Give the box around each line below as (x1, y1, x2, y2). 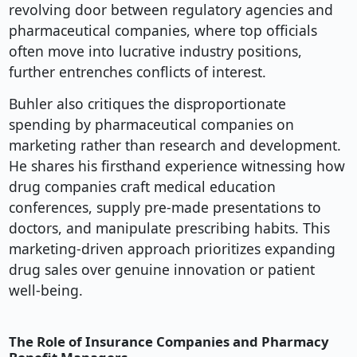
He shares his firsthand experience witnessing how (8, 156, 345, 176)
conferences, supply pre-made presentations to (8, 198, 321, 218)
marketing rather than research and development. (8, 135, 341, 155)
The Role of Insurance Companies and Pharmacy (8, 332, 329, 351)
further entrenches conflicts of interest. (8, 62, 266, 82)
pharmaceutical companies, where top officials (8, 21, 317, 41)
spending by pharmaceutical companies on (8, 115, 294, 135)
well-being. (8, 280, 83, 300)
